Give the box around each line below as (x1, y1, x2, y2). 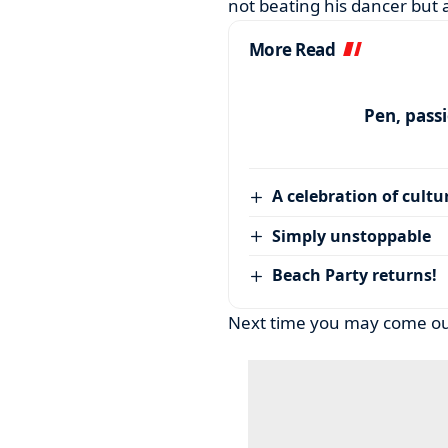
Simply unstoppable (272, 224, 432, 247)
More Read (248, 37, 336, 61)
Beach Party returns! (272, 264, 438, 287)
